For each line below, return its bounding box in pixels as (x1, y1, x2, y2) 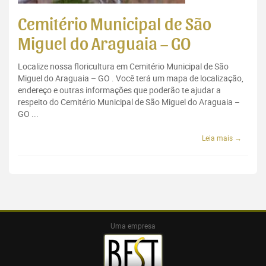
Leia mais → (202, 133, 242, 143)
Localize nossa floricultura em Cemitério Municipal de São (18, 61, 229, 72)
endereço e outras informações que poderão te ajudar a (18, 84, 221, 96)
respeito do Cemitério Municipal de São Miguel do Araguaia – (18, 96, 240, 108)
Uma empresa (110, 221, 156, 231)
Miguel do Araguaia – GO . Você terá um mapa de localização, (18, 72, 243, 84)
